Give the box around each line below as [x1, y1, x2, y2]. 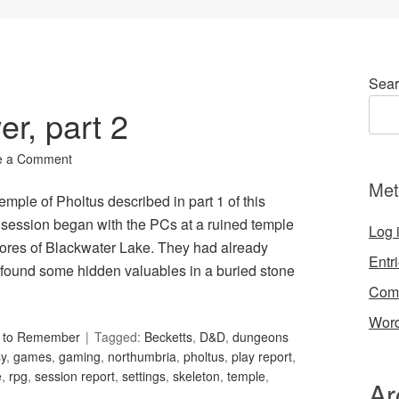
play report [232, 347, 292, 366]
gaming [59, 347, 101, 366]
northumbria [108, 347, 176, 366]
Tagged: [94, 328, 144, 346]
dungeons [232, 328, 289, 346]
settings [122, 367, 166, 386]
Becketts [144, 328, 192, 346]
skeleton [173, 367, 220, 386]
